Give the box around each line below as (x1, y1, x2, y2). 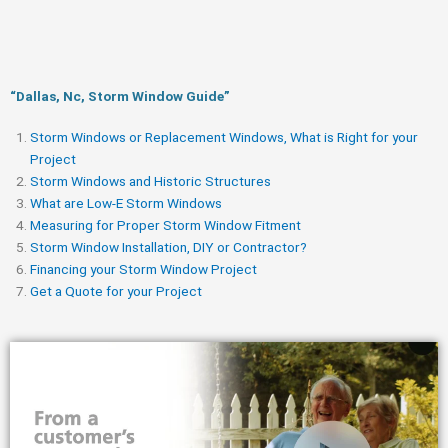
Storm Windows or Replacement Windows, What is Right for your (30, 128, 418, 145)
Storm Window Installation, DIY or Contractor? (30, 238, 307, 255)
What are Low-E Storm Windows (30, 194, 222, 211)
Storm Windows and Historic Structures (30, 172, 271, 189)
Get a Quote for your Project (30, 282, 202, 299)
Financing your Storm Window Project (30, 260, 257, 277)
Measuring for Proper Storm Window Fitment (30, 216, 301, 233)
